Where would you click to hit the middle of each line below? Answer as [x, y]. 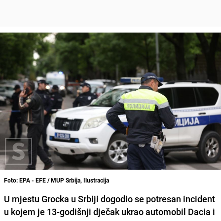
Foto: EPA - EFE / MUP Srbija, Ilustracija [56, 180]
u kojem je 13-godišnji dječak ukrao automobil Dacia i [110, 211]
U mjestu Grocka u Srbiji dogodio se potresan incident [110, 199]
